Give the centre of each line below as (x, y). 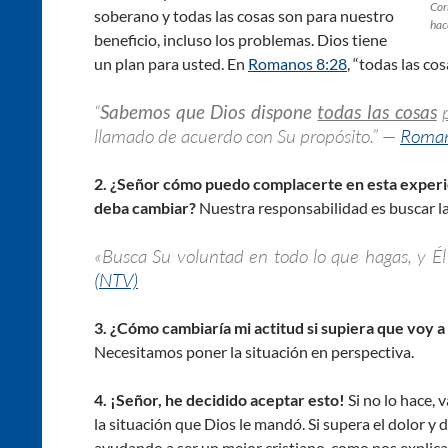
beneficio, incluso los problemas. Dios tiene (240, 39)
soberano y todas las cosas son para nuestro (244, 15)
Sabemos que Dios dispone (206, 111)
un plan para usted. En (171, 63)
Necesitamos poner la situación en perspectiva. (254, 351)
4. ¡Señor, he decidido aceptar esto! (219, 399)
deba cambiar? (146, 207)
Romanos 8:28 (297, 63)
